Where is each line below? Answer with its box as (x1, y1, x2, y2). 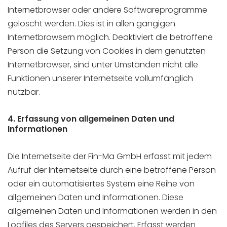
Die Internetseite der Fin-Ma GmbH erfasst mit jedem (8, 150, 212, 162)
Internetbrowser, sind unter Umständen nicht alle (8, 59, 198, 70)
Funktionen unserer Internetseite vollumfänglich (8, 72, 193, 84)
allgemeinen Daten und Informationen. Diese (8, 192, 183, 203)
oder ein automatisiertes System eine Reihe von (8, 178, 195, 190)
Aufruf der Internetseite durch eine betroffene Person (8, 164, 216, 176)
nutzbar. (8, 86, 40, 98)
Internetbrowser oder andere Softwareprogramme (8, 4, 207, 16)
